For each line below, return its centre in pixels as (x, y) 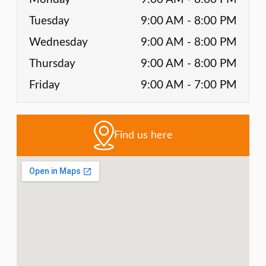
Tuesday (49, 21)
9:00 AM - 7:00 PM (189, 85)
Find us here (143, 135)
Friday (45, 85)
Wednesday (58, 42)
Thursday (52, 64)
